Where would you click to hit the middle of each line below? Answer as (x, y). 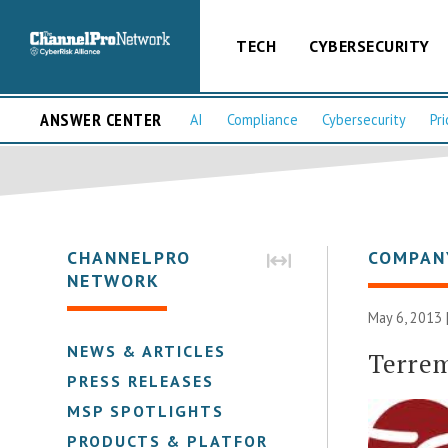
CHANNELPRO (129, 257)
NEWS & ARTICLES (147, 350)
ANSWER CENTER (101, 120)
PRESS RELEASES (141, 380)
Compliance (262, 120)
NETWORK (114, 280)
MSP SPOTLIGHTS (146, 410)
